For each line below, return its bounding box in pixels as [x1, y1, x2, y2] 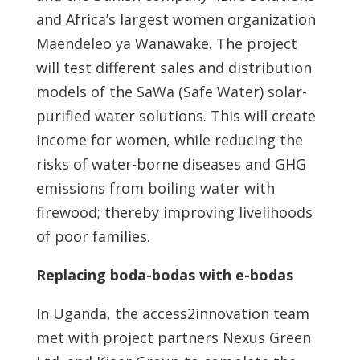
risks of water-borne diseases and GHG [35, 154, 306, 174]
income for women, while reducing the [35, 130, 303, 149]
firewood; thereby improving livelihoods [35, 202, 313, 222]
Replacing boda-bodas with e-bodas [35, 265, 293, 284]
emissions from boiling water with [35, 178, 275, 198]
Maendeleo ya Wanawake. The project [35, 34, 297, 53]
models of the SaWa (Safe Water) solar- [35, 82, 307, 101]
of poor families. [35, 227, 150, 246]
